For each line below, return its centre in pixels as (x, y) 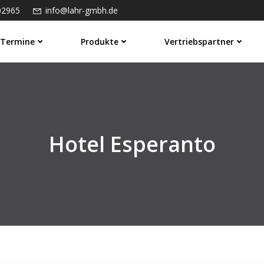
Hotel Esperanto (132, 144)
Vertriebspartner (199, 42)
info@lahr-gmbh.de (82, 10)
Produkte (100, 42)
